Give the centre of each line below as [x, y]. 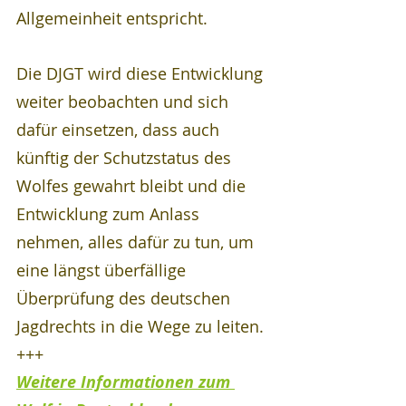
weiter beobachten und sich [125, 101]
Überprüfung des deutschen [126, 298]
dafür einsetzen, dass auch [120, 129]
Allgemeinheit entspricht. [112, 18]
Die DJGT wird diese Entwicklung [142, 73]
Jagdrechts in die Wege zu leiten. [140, 326]
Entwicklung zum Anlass [110, 213]
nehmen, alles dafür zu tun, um [137, 242]
